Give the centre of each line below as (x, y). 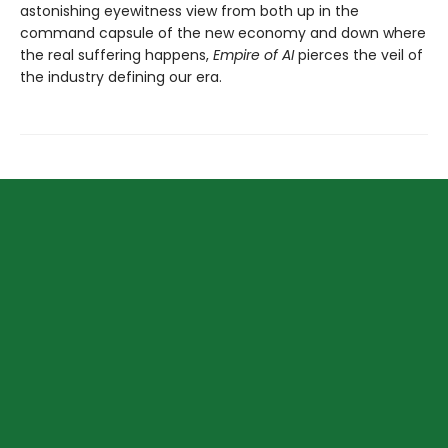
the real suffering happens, (116, 55)
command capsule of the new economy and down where (223, 33)
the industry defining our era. (121, 77)
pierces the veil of (358, 55)
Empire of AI (253, 55)
